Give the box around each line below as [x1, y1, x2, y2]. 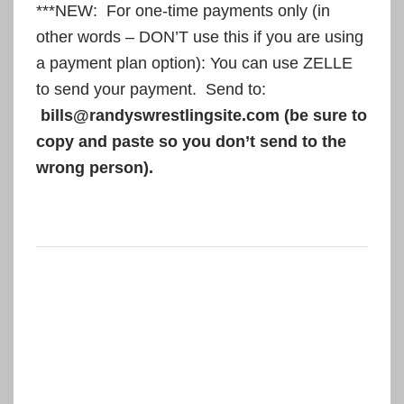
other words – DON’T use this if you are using [36, 27, 363, 46]
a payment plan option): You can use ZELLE [36, 53, 353, 72]
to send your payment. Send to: [36, 79, 266, 98]
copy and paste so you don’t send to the [36, 132, 346, 151]
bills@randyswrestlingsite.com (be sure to [41, 106, 367, 124]
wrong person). [36, 158, 153, 177]
